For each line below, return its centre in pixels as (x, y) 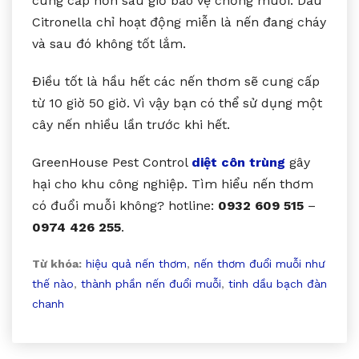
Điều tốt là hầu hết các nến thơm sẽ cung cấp (176, 81)
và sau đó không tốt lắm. (109, 43)
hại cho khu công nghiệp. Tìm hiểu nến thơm (173, 184)
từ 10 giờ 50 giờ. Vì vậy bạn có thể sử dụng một (177, 103)
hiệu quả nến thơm (136, 263)
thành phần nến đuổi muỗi (151, 283)
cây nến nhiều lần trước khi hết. (131, 124)
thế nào (53, 283)
